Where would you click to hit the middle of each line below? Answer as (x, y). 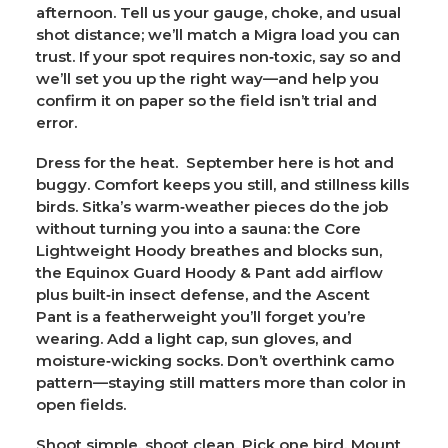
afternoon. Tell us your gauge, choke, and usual (218, 12)
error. (56, 122)
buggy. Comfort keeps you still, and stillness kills (222, 184)
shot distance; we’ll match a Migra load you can (218, 34)
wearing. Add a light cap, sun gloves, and (194, 338)
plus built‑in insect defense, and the (176, 294)
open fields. (81, 404)
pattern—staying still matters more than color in (221, 382)
